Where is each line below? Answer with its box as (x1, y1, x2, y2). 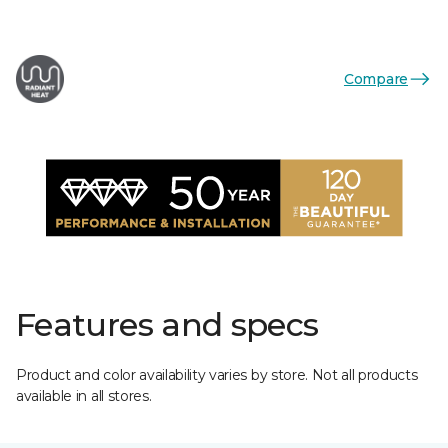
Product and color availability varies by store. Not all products (16, 366, 418, 384)
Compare (343, 69, 408, 88)
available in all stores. (16, 387, 152, 405)
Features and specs (16, 305, 319, 344)
